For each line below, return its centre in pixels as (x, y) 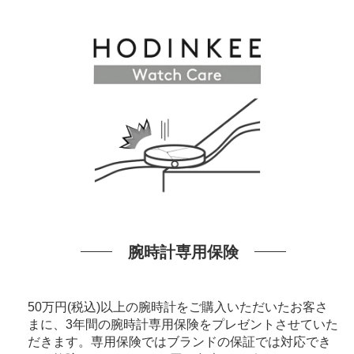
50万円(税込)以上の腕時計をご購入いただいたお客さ (177, 307)
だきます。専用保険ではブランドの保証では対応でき (179, 341)
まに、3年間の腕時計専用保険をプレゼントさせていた (183, 324)
